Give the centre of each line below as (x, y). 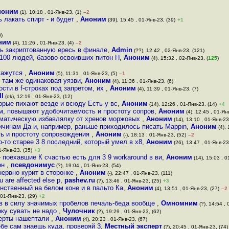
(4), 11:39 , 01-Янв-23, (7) (167, 89)
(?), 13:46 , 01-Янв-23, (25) (128, 181)
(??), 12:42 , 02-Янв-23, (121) (168, 50)
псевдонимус (33, 165)
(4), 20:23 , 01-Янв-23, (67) (114, 219)
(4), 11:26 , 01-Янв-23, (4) (42, 43)
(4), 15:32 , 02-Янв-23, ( (179, 58)
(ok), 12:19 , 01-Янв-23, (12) (38, 96)
